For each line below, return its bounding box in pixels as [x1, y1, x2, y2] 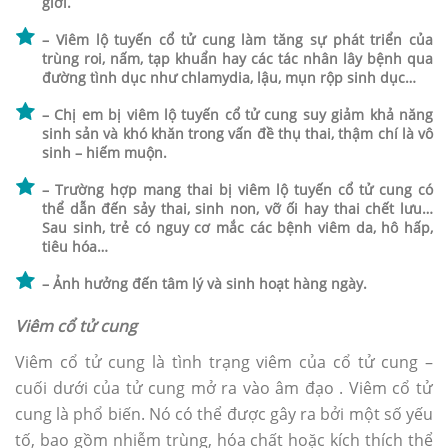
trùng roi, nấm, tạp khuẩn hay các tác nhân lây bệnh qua [42, 49, 433, 69]
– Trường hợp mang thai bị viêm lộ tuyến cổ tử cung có [42, 180, 433, 200]
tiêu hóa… [42, 237, 108, 257]
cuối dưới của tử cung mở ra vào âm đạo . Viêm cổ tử [15, 377, 433, 400]
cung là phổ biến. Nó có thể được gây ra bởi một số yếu [15, 403, 433, 426]
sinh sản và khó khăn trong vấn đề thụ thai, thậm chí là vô [42, 124, 433, 144]
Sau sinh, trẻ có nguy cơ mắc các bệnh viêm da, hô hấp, [42, 218, 433, 238]
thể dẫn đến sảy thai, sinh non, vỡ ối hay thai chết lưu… [42, 199, 433, 219]
